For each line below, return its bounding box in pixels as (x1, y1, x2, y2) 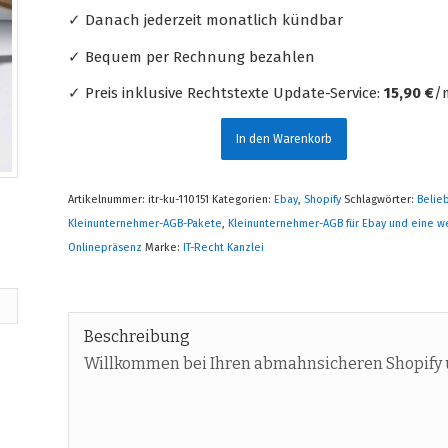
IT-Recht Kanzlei (183, 241, 265, 254)
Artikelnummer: (68, 193, 149, 206)
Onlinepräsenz (68, 241, 143, 254)
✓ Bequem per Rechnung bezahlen (68, 47, 316, 66)
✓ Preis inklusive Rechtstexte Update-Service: (68, 84, 385, 103)
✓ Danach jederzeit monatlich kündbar (68, 10, 344, 29)
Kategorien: (212, 193, 275, 206)
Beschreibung (84, 327, 191, 346)
